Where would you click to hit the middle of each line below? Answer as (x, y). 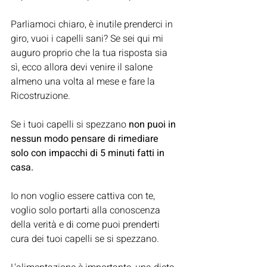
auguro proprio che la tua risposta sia (90, 53)
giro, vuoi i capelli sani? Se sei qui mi (88, 39)
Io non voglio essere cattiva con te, (84, 196)
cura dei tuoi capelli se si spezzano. (85, 239)
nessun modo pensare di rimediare (86, 139)
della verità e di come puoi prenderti (86, 225)
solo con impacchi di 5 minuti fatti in (89, 153)
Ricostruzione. (41, 96)
